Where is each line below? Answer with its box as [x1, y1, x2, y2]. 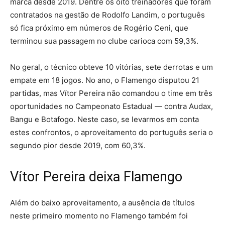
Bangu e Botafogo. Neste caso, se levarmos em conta [10, 115, 199, 125]
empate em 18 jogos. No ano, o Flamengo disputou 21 [10, 75, 199, 85]
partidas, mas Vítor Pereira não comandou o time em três [10, 88, 212, 98]
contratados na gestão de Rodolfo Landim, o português [10, 10, 205, 20]
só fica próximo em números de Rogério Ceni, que [10, 23, 188, 33]
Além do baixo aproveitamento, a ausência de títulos [10, 198, 195, 208]
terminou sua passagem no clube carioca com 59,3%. [10, 36, 198, 46]
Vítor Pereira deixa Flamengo [10, 169, 182, 185]
